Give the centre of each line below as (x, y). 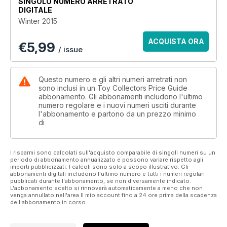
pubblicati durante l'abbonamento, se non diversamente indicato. (101, 181)
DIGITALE (35, 10)
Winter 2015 (38, 21)
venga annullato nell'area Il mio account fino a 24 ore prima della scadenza (113, 195)
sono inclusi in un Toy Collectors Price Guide (113, 88)
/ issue (70, 49)
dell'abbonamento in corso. (49, 202)
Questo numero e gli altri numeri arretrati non (113, 79)
